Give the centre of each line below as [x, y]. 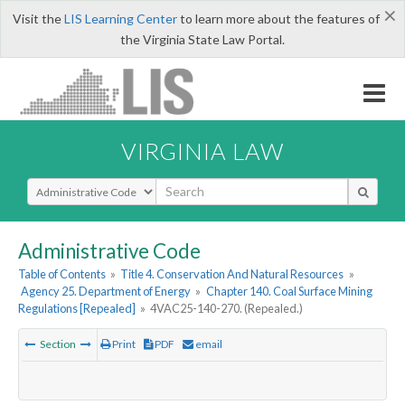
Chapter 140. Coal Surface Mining [289, 292]
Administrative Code [109, 250]
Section [58, 344]
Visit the [38, 19]
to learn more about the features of [278, 19]
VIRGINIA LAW [202, 151]
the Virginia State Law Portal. [202, 39]
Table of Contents [62, 274]
